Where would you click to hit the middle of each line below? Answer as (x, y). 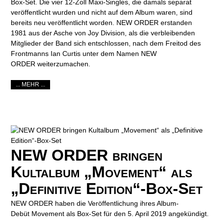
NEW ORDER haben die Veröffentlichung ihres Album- (95, 203)
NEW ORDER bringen (87, 155)
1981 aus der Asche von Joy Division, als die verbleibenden (103, 33)
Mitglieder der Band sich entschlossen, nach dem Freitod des (106, 43)
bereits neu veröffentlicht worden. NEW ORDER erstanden (102, 23)
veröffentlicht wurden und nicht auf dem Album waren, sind (102, 13)
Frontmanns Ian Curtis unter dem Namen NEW (84, 54)
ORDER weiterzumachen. (51, 64)
